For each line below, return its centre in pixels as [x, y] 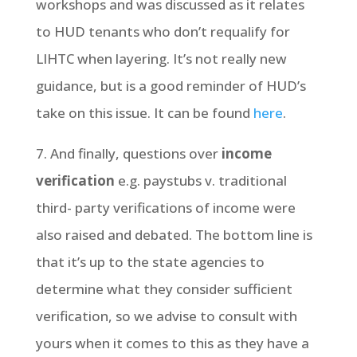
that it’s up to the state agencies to [150, 262]
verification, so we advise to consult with [166, 316]
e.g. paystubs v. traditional [200, 180]
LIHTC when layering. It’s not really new [161, 59]
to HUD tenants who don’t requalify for [163, 31]
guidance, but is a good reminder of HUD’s [171, 86]
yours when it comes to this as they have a [172, 343]
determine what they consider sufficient [164, 289]
